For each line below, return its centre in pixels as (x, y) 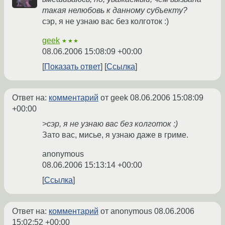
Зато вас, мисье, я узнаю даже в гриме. (115, 135)
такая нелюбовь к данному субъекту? (115, 11)
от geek (114, 98)
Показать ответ (72, 67)
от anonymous (126, 211)
